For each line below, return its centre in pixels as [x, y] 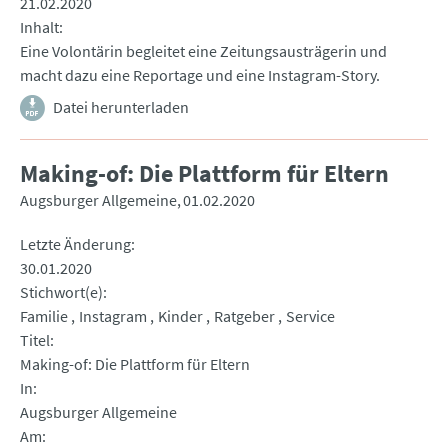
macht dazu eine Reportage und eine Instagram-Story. [200, 75]
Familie [44, 316]
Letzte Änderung [75, 244]
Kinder [180, 316]
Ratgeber [244, 316]
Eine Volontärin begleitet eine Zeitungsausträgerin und [203, 51]
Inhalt [39, 27]
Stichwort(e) [61, 292]
